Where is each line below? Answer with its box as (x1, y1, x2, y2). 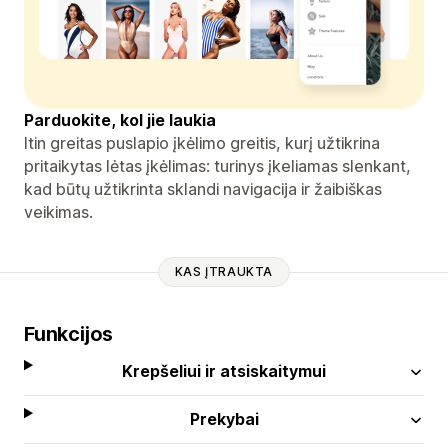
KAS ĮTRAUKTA (174, 264, 274, 280)
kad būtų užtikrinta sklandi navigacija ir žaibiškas (24, 178, 382, 199)
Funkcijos (24, 321, 114, 346)
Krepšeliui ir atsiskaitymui (122, 360, 327, 381)
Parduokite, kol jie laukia (24, 109, 216, 130)
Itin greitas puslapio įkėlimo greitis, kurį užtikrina (24, 132, 380, 153)
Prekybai (189, 408, 259, 429)
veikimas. (24, 201, 93, 222)
